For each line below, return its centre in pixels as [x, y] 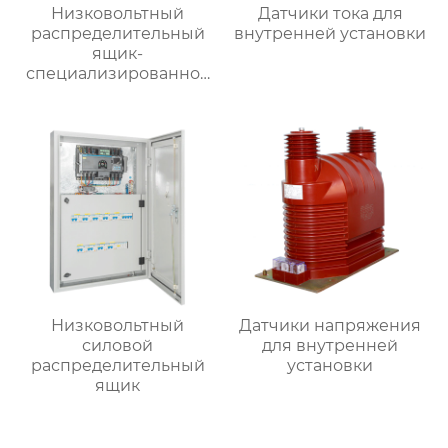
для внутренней [330, 346]
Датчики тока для [330, 13]
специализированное [117, 73]
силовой [118, 346]
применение [118, 93]
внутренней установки [330, 33]
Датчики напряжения [330, 326]
